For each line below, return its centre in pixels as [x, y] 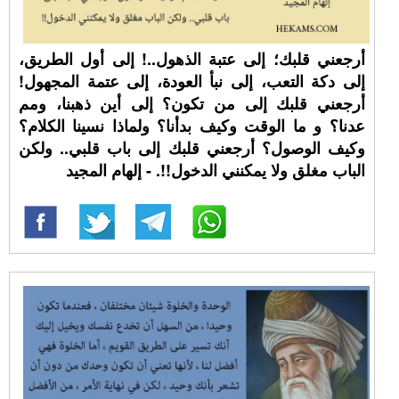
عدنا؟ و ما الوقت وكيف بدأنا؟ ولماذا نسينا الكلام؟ [192, 126]
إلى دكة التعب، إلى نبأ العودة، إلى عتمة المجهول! [192, 81]
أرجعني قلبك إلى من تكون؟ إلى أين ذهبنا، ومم [192, 103]
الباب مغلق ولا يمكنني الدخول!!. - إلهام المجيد [215, 170]
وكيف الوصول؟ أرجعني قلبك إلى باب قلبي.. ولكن [192, 148]
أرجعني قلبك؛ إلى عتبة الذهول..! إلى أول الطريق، [192, 59]
